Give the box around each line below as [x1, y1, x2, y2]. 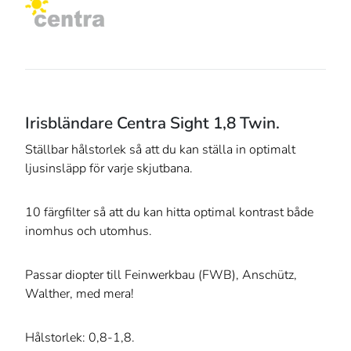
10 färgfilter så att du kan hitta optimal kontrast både [25, 204, 313, 222]
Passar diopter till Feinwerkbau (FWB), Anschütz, [25, 266, 297, 284]
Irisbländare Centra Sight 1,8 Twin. [25, 112, 280, 135]
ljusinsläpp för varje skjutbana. [25, 160, 193, 178]
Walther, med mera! [25, 285, 134, 303]
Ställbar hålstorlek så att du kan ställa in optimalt [25, 141, 295, 159]
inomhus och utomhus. [25, 223, 152, 241]
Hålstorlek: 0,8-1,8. [25, 329, 135, 347]
